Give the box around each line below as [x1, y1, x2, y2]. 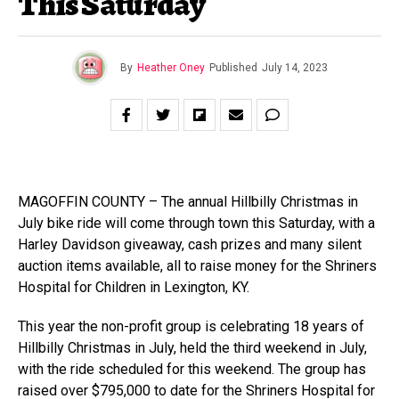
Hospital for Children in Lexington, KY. [18, 279, 249, 296]
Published [208, 61, 257, 74]
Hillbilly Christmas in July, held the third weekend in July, [18, 339, 367, 356]
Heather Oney [136, 61, 205, 74]
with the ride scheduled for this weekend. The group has [18, 361, 366, 378]
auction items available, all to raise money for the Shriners [18, 257, 377, 274]
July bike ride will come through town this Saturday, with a [18, 215, 375, 232]
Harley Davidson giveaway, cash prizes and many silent [18, 236, 362, 253]
